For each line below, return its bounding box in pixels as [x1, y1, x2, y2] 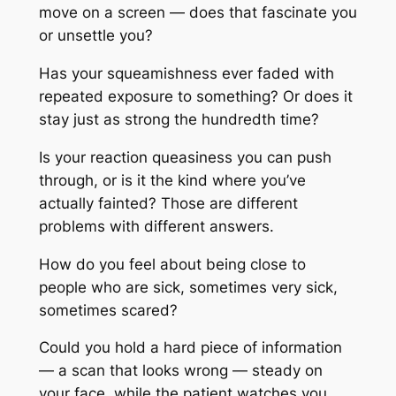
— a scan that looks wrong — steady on [38, 362, 323, 380]
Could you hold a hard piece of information [38, 339, 342, 357]
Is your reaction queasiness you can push [38, 148, 331, 166]
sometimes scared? [38, 301, 178, 319]
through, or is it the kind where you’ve [38, 171, 306, 189]
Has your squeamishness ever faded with [38, 65, 334, 83]
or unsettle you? [38, 27, 153, 45]
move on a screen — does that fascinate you [38, 4, 357, 22]
